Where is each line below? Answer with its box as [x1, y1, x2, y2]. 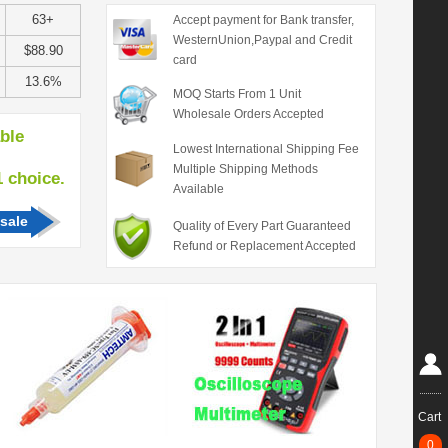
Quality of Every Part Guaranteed [172, 219, 351, 233]
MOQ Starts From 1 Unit [172, 87, 301, 101]
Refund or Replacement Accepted [172, 239, 356, 253]
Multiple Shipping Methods [172, 162, 318, 176]
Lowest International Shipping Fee [172, 142, 359, 156]
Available [172, 182, 224, 196]
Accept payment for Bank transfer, [172, 13, 354, 27]
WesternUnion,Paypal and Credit [172, 33, 352, 47]
